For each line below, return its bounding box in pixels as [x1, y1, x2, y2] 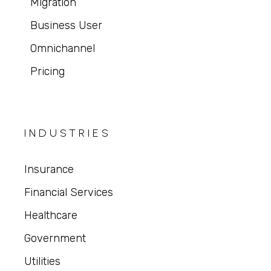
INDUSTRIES [24, 126, 112, 140]
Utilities [24, 254, 61, 268]
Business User [30, 18, 102, 32]
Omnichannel [30, 41, 95, 55]
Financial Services [24, 185, 114, 199]
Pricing [30, 64, 65, 78]
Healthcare [24, 208, 78, 222]
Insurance [24, 162, 74, 176]
